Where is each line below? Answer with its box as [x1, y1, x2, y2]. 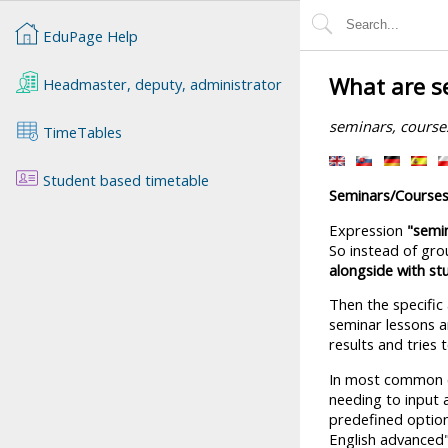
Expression [329, 219, 407, 240]
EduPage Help [42, 25, 138, 46]
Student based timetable [38, 169, 209, 190]
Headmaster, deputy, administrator [38, 73, 282, 94]
